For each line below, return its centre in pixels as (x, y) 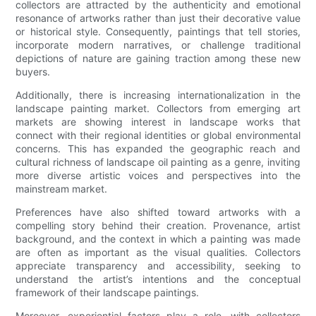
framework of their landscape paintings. (108, 293)
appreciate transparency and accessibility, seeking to (158, 266)
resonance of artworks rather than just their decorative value (158, 18)
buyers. (33, 72)
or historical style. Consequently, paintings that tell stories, (158, 32)
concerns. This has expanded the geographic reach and (158, 149)
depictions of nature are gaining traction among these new (158, 59)
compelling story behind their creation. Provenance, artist (158, 226)
